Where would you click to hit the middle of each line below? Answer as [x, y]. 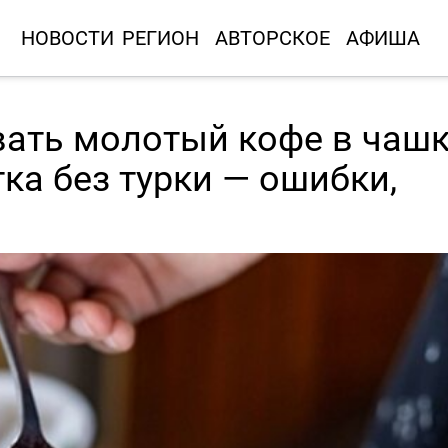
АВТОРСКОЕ [272, 37]
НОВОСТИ [67, 37]
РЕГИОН [160, 37]
